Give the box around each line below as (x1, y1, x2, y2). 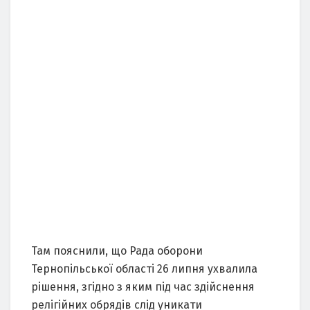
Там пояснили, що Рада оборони (31, 244, 203, 257)
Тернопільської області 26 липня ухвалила (31, 262, 257, 275)
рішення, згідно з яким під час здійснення (31, 280, 255, 293)
